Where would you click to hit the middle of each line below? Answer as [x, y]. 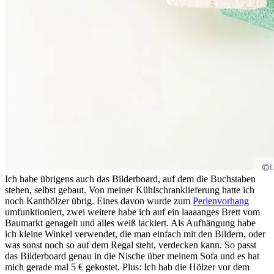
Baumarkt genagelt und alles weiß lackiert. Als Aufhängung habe [130, 223]
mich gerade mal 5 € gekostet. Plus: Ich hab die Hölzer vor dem [127, 267]
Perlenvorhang [221, 201]
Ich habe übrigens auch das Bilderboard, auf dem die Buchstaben [130, 179]
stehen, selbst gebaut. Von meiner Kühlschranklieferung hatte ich [130, 190]
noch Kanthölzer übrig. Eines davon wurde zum [99, 201]
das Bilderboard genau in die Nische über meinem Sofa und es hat [132, 256]
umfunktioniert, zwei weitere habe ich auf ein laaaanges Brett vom [132, 212]
